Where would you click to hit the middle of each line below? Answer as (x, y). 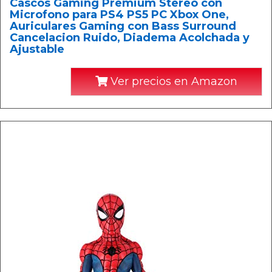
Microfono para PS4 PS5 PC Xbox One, (119, 15)
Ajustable (37, 49)
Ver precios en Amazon (172, 81)
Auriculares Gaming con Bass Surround (123, 26)
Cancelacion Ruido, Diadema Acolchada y (130, 38)
